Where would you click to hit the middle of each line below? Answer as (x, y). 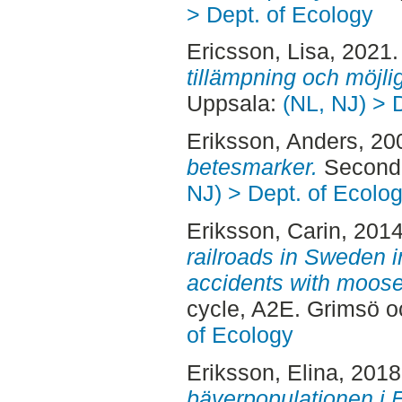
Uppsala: (234, 104)
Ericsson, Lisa (258, 52)
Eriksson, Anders (272, 141)
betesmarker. (252, 167)
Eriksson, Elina (262, 372)
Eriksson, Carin (263, 230)
